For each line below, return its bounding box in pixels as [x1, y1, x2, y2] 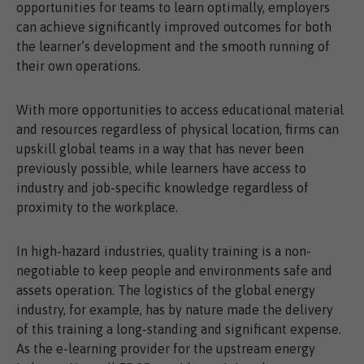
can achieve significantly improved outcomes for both [16, 19, 331, 35]
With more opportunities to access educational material [16, 102, 344, 118]
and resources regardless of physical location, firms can [16, 122, 339, 137]
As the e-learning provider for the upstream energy [16, 341, 315, 357]
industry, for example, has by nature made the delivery [16, 302, 333, 318]
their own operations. [16, 58, 141, 74]
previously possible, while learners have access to [16, 161, 306, 176]
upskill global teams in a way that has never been [16, 141, 304, 157]
